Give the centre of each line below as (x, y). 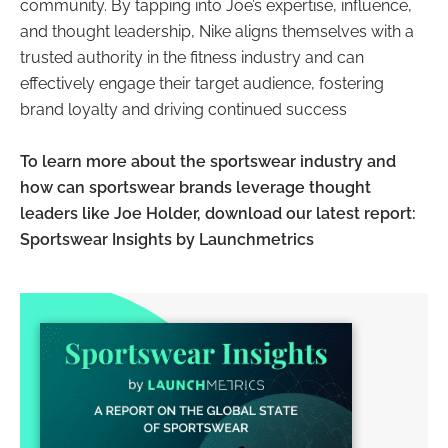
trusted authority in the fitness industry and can (192, 58)
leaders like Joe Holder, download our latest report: (218, 214)
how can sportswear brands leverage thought (195, 188)
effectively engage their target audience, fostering (202, 84)
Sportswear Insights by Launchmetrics (167, 240)
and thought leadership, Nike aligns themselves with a (217, 32)
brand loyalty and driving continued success (183, 110)
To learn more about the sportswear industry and (208, 162)
